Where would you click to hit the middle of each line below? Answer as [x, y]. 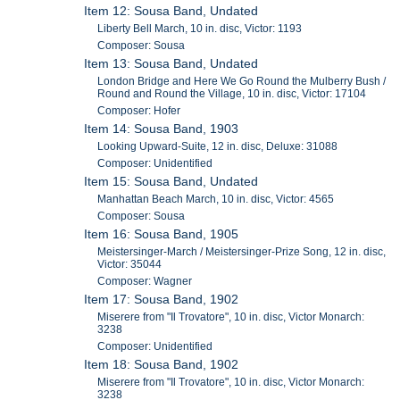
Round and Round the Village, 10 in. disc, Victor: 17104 [232, 94]
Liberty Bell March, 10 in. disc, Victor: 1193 [200, 29]
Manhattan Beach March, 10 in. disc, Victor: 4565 [216, 200]
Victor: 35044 [130, 265]
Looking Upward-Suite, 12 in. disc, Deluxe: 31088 [218, 147]
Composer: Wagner [145, 282]
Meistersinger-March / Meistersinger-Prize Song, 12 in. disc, [242, 252]
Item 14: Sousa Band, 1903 [162, 129]
